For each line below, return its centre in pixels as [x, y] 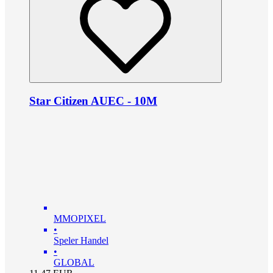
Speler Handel [81, 240]
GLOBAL [74, 262]
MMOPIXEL [80, 218]
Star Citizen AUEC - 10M [93, 101]
